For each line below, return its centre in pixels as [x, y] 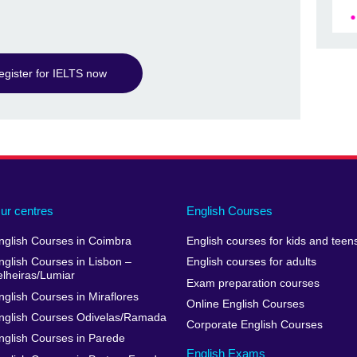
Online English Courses [245, 304]
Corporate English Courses [254, 325]
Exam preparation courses [253, 283]
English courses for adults [251, 262]
